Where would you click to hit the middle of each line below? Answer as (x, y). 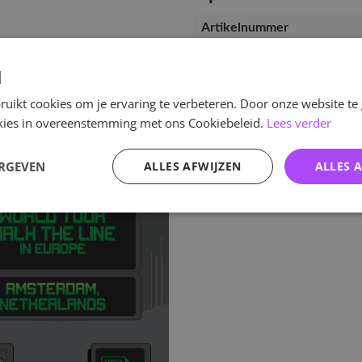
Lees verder (299, 122)
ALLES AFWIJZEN (192, 166)
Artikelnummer (245, 27)
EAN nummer (240, 53)
